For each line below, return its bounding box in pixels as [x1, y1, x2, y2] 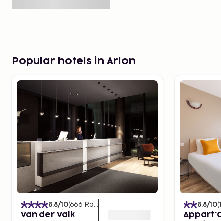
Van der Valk [21, 211, 75, 219]
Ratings [84, 200, 94, 209]
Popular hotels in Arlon [12, 56, 136, 66]
